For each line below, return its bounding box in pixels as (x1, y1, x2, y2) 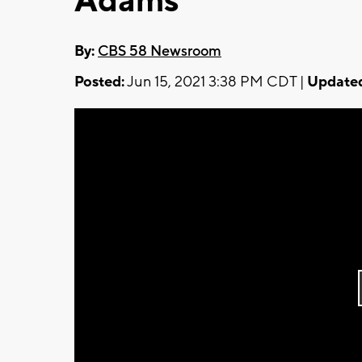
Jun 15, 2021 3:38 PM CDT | (124, 72, 307, 91)
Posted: (74, 72, 124, 91)
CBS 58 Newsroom (98, 41, 221, 61)
